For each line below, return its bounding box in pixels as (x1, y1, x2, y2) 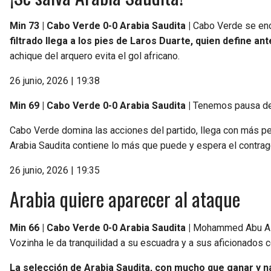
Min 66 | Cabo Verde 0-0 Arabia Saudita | (10, 221, 193, 233)
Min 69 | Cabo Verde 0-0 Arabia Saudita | (10, 99, 193, 111)
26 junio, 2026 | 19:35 (10, 164, 100, 176)
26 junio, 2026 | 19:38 (10, 74, 100, 87)
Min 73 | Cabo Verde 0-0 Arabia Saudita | (10, 19, 191, 31)
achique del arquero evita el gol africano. (10, 50, 180, 62)
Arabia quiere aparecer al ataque (10, 184, 240, 213)
